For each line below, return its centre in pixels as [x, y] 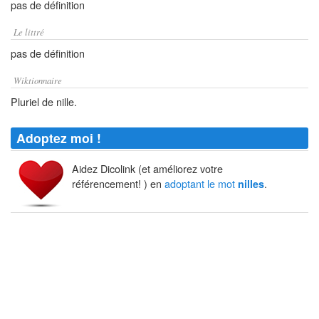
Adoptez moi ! [59, 138]
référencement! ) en [118, 184]
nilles [251, 184]
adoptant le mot [201, 184]
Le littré [29, 32]
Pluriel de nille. [44, 101]
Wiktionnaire [38, 80]
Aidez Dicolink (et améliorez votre [147, 169]
